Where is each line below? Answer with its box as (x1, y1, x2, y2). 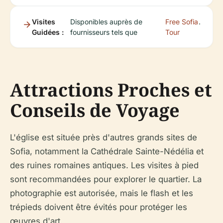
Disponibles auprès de (70, 17, 143, 26)
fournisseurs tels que (70, 27, 138, 36)
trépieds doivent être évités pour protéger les (10, 202, 187, 212)
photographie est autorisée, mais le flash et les (10, 188, 193, 198)
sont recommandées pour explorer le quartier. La (10, 174, 202, 184)
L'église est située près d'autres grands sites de (10, 132, 197, 142)
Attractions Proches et (10, 77, 212, 102)
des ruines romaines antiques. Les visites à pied (10, 160, 199, 170)
